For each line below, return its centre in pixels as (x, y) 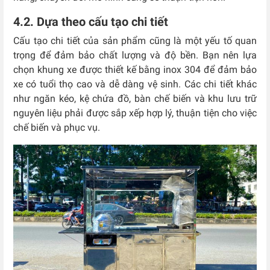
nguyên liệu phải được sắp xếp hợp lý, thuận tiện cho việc (135, 113)
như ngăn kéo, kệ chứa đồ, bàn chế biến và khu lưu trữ (135, 98)
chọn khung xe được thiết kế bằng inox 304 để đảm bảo (135, 69)
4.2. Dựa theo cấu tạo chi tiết (91, 21)
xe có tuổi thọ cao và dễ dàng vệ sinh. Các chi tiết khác (135, 84)
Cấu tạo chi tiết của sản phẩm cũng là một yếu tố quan (135, 40)
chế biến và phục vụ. (58, 127)
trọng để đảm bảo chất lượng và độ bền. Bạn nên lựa (135, 55)
